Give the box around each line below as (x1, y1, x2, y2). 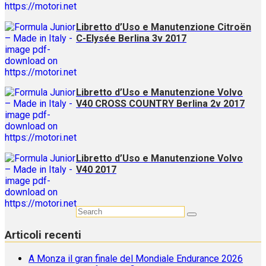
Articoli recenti (5, 228, 81, 242)
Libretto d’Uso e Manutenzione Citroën (76, 21, 251, 33)
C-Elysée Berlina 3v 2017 (76, 32, 186, 44)
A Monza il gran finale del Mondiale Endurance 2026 (28, 253, 243, 265)
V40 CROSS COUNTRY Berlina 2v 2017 (76, 98, 245, 110)
